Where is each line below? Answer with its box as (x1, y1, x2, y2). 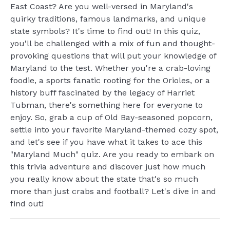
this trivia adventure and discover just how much (10, 162, 205, 171)
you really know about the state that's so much (10, 174, 198, 184)
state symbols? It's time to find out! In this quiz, (10, 26, 200, 36)
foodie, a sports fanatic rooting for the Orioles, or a (10, 75, 210, 85)
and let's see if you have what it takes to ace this (10, 137, 202, 147)
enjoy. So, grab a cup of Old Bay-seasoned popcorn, (10, 112, 213, 122)
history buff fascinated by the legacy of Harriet (10, 88, 195, 98)
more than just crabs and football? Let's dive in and (10, 186, 216, 196)
